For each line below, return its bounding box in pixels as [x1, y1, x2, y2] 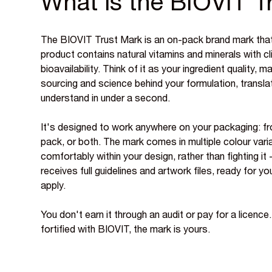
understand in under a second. [41, 94, 171, 104]
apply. [41, 182, 66, 192]
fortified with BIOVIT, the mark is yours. [41, 225, 211, 236]
